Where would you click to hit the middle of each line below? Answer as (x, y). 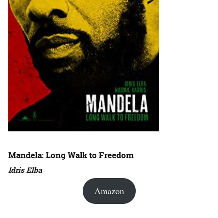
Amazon (109, 191)
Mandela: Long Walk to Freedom (71, 155)
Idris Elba (25, 170)
